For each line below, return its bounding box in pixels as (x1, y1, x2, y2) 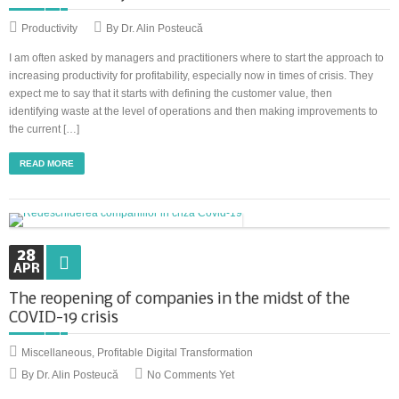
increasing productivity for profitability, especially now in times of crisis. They (9, 69, 373, 82)
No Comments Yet (147, 369, 234, 381)
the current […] (9, 123, 79, 135)
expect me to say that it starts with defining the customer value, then (9, 87, 332, 100)
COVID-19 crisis (9, 310, 118, 327)
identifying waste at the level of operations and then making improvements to (9, 105, 378, 118)
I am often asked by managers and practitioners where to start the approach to (9, 52, 384, 64)
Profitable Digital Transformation (97, 346, 253, 359)
